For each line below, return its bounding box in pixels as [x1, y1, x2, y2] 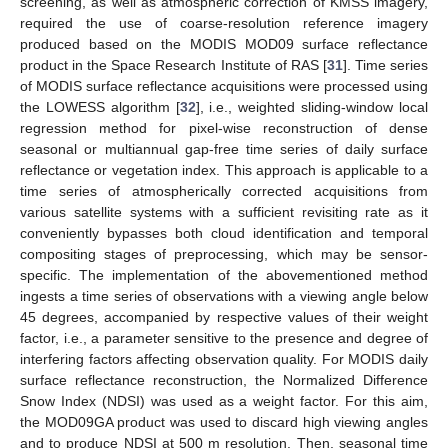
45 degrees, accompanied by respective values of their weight [20, 309, 428, 326]
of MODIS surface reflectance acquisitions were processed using [20, 78, 428, 95]
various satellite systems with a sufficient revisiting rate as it [20, 204, 428, 221]
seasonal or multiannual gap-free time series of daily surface [20, 141, 428, 158]
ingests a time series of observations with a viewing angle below [20, 288, 428, 305]
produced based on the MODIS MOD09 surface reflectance [20, 36, 428, 53]
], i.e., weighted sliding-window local [195, 99, 429, 116]
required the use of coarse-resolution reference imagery [20, 15, 428, 32]
